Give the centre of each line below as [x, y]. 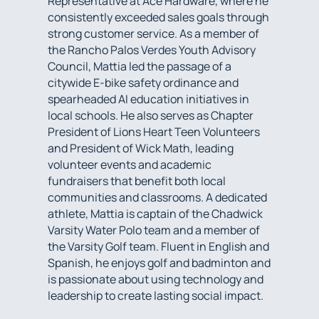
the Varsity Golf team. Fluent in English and [159, 246]
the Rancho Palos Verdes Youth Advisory [152, 49]
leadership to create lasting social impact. [156, 295]
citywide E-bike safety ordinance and [143, 82]
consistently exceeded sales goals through [159, 17]
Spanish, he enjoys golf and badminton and [159, 262]
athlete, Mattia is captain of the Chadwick [156, 213]
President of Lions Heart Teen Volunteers [154, 131]
